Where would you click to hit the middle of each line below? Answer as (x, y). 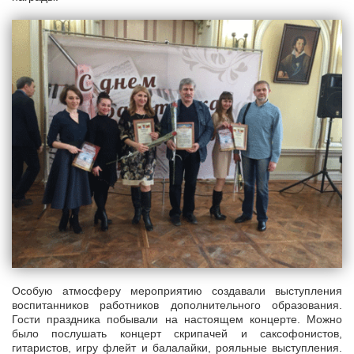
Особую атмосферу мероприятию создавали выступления (177, 290)
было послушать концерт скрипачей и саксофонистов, (177, 333)
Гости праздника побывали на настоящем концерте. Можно (177, 319)
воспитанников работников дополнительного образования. (177, 305)
